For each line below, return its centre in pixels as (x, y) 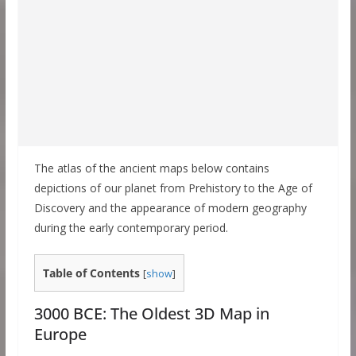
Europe (60, 335)
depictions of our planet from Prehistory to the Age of (173, 188)
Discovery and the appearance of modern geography (170, 208)
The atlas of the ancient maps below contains (151, 168)
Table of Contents (91, 273)
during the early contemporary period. (131, 228)
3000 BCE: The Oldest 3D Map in (151, 314)
